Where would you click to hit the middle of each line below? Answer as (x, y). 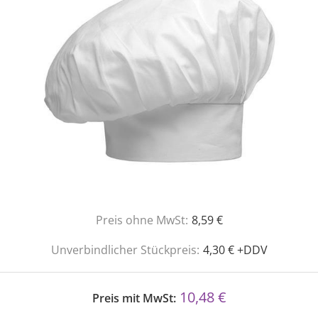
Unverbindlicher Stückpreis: (125, 250)
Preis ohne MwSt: (142, 220)
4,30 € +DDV (235, 250)
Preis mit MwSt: (134, 298)
